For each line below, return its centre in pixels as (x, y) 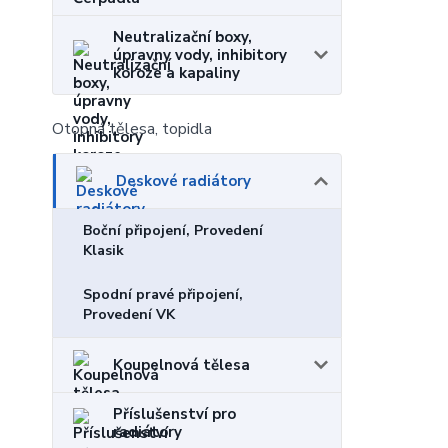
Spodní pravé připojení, (163, 294)
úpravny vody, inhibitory (200, 55)
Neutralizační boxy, (182, 37)
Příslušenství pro (174, 414)
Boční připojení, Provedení (173, 230)
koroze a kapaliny (176, 73)
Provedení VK (129, 314)
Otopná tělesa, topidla (132, 129)
